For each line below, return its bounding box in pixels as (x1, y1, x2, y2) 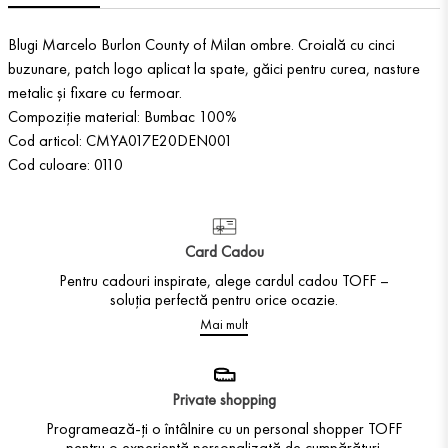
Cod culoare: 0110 (8, 153, 123, 175)
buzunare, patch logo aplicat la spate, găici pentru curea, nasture (8, 57, 420, 79)
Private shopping (172, 388, 276, 410)
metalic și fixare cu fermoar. (8, 81, 182, 103)
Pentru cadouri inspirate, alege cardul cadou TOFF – (59, 269, 389, 291)
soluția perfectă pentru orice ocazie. (110, 288, 338, 310)
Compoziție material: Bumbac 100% (8, 105, 237, 127)
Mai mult (200, 314, 248, 333)
